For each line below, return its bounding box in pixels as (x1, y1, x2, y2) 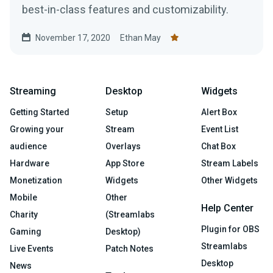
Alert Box (201, 107, 237, 117)
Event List (201, 124, 238, 134)
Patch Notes (105, 243, 154, 253)
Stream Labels (201, 158, 258, 168)
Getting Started (10, 107, 69, 117)
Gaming (10, 226, 41, 236)
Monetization (10, 175, 62, 185)
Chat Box (201, 141, 236, 151)
